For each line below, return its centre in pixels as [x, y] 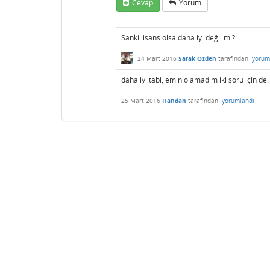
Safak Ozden [197, 58]
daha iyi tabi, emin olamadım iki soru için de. [195, 80]
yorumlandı [238, 101]
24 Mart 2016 [157, 58]
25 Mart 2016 [141, 101]
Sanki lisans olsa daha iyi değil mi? [178, 37]
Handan [174, 101]
